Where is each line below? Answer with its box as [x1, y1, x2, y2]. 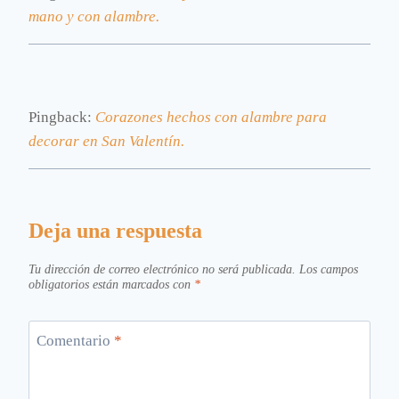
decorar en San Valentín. [28, 133, 184, 151]
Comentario [36, 331, 114, 349]
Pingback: [28, 109, 95, 126]
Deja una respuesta [28, 219, 202, 243]
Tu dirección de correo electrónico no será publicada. [28, 263, 296, 277]
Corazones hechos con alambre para [95, 109, 327, 126]
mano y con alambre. [28, 8, 159, 26]
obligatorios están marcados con [28, 278, 194, 292]
